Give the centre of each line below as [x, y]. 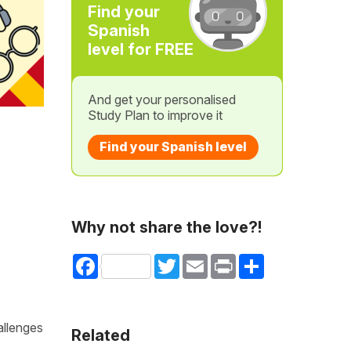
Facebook [124, 260]
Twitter [197, 260]
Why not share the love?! [166, 227]
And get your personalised [161, 100]
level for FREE [140, 49]
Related [100, 335]
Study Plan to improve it [155, 115]
